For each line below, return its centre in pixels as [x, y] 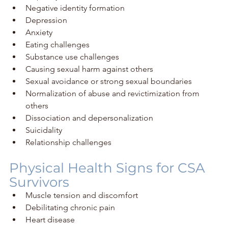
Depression [46, 20]
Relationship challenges [68, 142]
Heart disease [50, 219]
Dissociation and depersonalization [89, 118]
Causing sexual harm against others [89, 69]
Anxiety [39, 32]
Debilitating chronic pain [70, 207]
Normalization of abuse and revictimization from [113, 93]
